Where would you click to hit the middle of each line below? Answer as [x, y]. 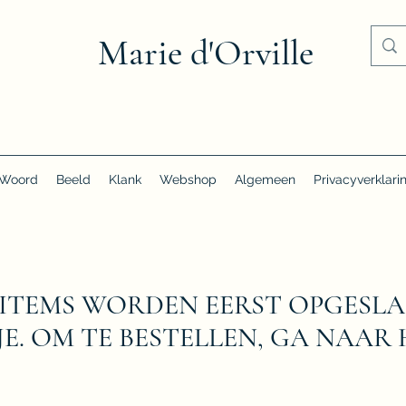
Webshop [188, 179]
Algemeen [265, 179]
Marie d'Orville [206, 53]
